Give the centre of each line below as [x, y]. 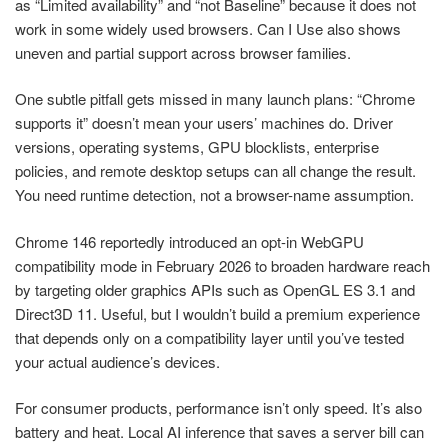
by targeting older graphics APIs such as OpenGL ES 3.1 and [215, 289]
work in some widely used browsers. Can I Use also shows [208, 28]
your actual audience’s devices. [117, 361]
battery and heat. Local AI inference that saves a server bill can [219, 432]
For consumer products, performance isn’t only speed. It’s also [218, 408]
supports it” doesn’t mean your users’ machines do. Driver [204, 123]
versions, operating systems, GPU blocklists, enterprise [197, 147]
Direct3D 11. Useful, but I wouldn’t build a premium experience [217, 313]
